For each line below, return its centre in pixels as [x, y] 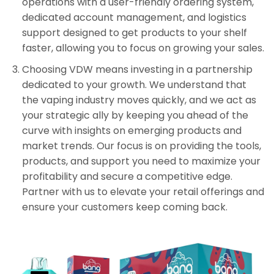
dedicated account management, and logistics [134, 18]
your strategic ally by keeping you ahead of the [135, 116]
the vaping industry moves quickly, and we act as [139, 100]
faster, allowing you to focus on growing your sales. [143, 48]
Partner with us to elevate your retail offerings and [143, 192]
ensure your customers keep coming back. [124, 207]
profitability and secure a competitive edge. [127, 177]
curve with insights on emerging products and [131, 131]
